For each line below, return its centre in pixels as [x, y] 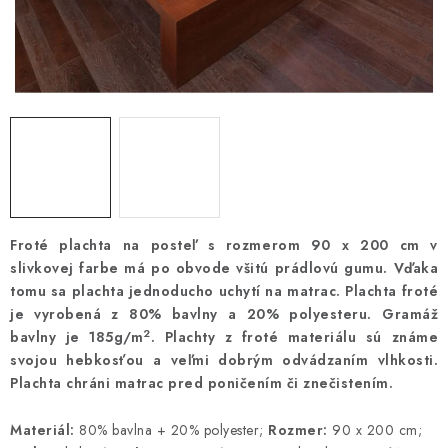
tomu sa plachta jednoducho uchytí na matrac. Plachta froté [224, 291]
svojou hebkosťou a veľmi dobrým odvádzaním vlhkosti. [224, 360]
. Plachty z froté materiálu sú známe [294, 337]
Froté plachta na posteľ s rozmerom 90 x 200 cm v [224, 245]
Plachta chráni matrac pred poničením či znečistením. [201, 383]
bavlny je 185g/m [77, 337]
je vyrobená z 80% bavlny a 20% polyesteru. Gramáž [224, 314]
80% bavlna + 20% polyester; [171, 430]
